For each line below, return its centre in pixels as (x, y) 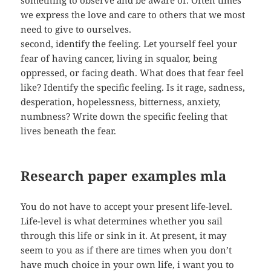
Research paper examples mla (124, 176)
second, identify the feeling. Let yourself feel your (129, 44)
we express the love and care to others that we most (133, 15)
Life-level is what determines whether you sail (122, 221)
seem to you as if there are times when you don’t (126, 250)
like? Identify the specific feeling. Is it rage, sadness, (133, 87)
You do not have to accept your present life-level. (127, 207)
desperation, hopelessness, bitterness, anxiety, (121, 102)
